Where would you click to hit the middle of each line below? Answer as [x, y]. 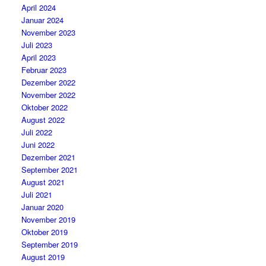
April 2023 [39, 57]
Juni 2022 [38, 145]
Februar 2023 [44, 70]
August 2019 [43, 257]
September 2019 [50, 244]
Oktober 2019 [45, 232]
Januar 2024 [43, 20]
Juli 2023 [37, 45]
